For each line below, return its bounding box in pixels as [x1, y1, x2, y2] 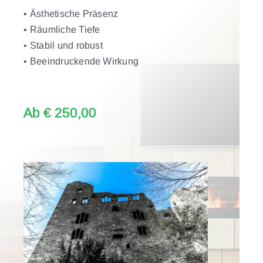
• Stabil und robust [23, 41, 103, 51]
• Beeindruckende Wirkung [23, 56, 139, 67]
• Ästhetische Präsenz [23, 9, 119, 19]
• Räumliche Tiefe [23, 25, 100, 35]
